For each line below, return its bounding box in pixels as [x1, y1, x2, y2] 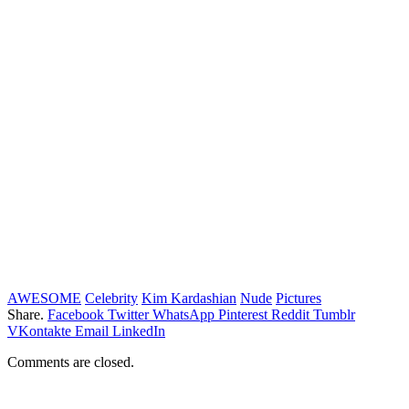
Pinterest [218, 306, 267, 322]
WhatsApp [152, 306, 215, 322]
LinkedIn [112, 322, 165, 339]
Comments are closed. [7, 353, 134, 370]
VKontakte [7, 322, 71, 339]
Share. [7, 306, 44, 322]
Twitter [108, 306, 149, 322]
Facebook [47, 306, 104, 322]
